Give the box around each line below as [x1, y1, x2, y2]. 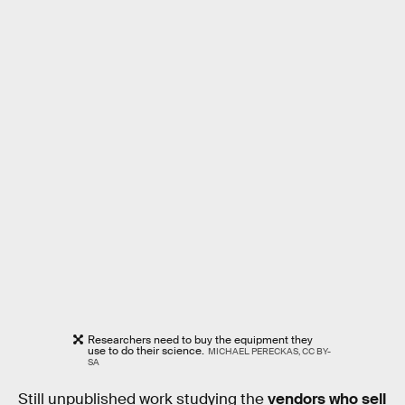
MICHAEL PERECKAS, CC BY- [207, 345, 331, 358]
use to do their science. [88, 344, 205, 359]
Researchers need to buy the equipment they [88, 333, 314, 348]
